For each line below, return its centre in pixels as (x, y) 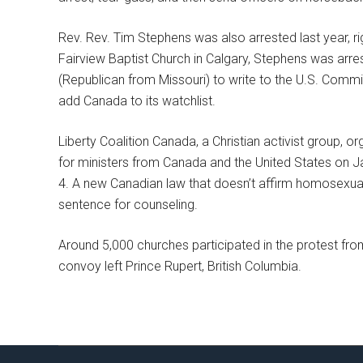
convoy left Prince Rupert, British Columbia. (180, 266)
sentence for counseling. (128, 205)
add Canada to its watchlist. (137, 101)
